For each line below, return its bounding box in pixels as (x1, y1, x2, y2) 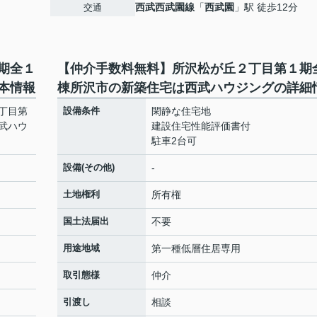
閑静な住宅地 (151, 105, 211, 117)
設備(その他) (63, 162, 115, 173)
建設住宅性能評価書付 (151, 120, 250, 132)
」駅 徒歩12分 (234, 1, 298, 13)
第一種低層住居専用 (151, 243, 241, 254)
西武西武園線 (135, 1, 195, 13)
